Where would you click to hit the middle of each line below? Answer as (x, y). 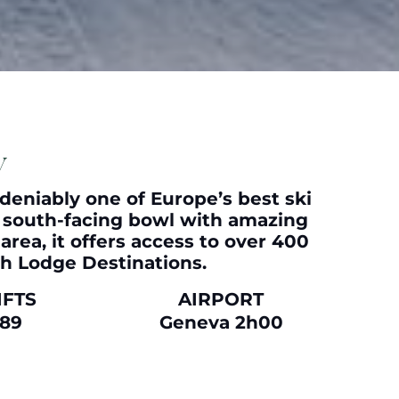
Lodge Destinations (110, 263)
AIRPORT (221, 299)
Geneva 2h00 (221, 322)
